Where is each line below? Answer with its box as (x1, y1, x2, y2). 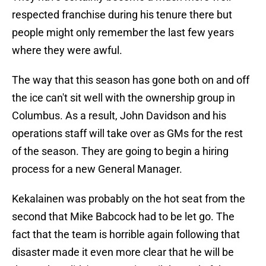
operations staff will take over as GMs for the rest (12, 127, 243, 140)
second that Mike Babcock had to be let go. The (12, 210, 235, 223)
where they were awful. (12, 44, 122, 57)
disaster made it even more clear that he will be (12, 246, 234, 259)
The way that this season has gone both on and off (12, 74, 249, 87)
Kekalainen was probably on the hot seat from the (12, 192, 245, 205)
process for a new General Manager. (12, 163, 182, 176)
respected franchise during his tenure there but (12, 8, 232, 21)
